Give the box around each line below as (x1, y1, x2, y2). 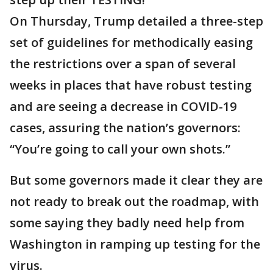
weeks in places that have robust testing (10, 77, 252, 93)
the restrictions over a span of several (10, 55, 236, 72)
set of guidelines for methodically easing (10, 34, 253, 51)
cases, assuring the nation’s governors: (10, 119, 241, 136)
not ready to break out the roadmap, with (10, 193, 259, 210)
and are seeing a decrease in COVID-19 (10, 98, 236, 115)
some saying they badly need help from (10, 214, 244, 231)
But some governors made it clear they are (10, 172, 263, 188)
